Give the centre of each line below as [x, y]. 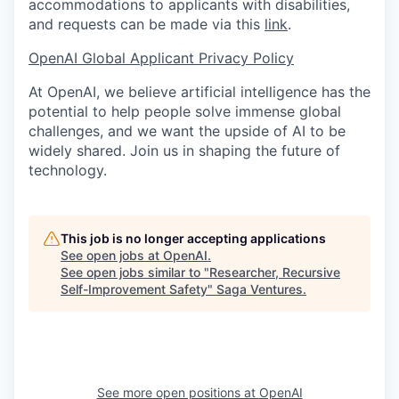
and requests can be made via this [147, 24]
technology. [68, 170]
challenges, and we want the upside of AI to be [187, 130]
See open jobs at [112, 255]
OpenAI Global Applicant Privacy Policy [161, 57]
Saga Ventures [260, 289]
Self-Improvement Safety [134, 289]
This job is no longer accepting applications [193, 238]
